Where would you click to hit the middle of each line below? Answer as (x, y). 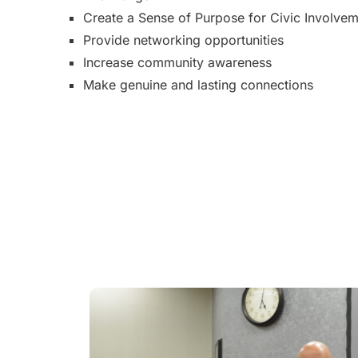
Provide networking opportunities (183, 40)
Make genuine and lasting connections (198, 84)
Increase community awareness (177, 62)
